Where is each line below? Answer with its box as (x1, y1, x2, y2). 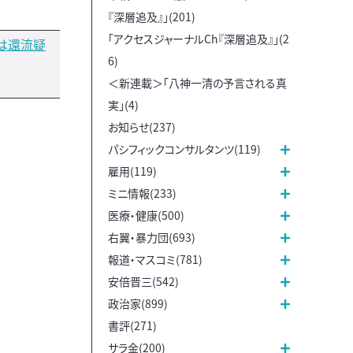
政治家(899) (108, 295, 168, 311)
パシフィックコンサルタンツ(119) (108, 140, 261, 157)
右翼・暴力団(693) (108, 229, 195, 245)
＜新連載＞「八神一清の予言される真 (108, 74, 287, 91)
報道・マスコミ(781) (108, 251, 203, 267)
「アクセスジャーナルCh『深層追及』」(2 (108, 30, 289, 46)
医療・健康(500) (108, 206, 184, 223)
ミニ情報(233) (108, 184, 176, 201)
